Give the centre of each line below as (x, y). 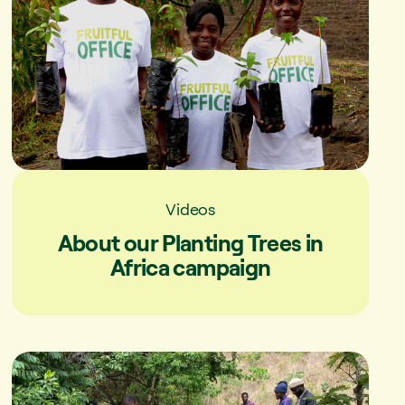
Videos (191, 208)
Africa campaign (190, 267)
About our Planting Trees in (190, 242)
